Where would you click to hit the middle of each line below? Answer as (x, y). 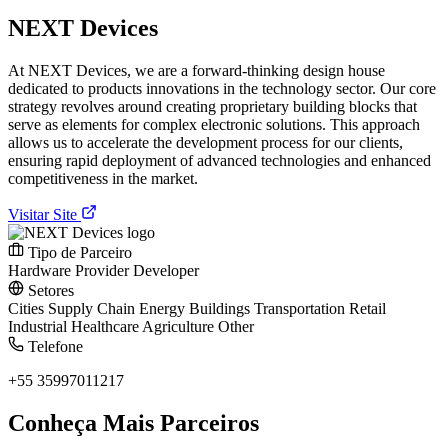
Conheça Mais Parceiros (133, 422)
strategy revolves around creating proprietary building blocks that (212, 106)
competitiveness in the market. (103, 178)
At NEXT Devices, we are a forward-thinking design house (196, 70)
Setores (49, 290)
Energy (164, 308)
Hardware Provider (70, 270)
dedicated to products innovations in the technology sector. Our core (222, 88)
